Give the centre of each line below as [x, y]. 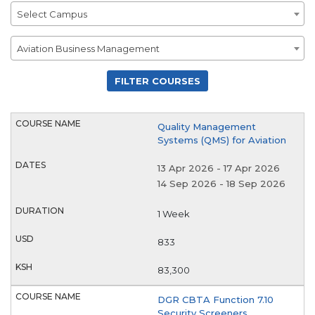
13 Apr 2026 [186, 168]
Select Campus [52, 14]
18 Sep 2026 [256, 184]
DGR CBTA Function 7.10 [216, 300]
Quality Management [207, 126]
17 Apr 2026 [252, 168]
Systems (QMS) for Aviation [222, 140]
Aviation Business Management [88, 48]
